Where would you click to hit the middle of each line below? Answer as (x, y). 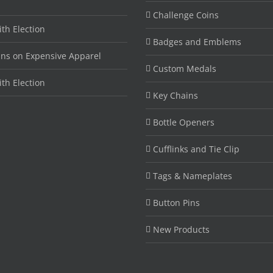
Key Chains (175, 95)
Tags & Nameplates (193, 176)
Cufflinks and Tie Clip (196, 149)
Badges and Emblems (197, 42)
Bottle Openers (184, 122)
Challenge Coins (186, 15)
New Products (181, 229)
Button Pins (176, 203)
